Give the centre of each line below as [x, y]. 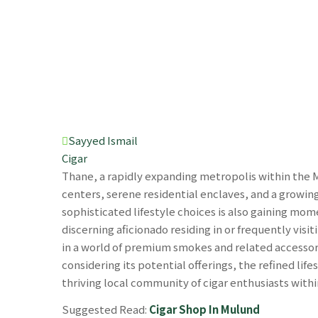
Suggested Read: [105, 309]
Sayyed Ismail [103, 140]
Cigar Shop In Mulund [204, 309]
